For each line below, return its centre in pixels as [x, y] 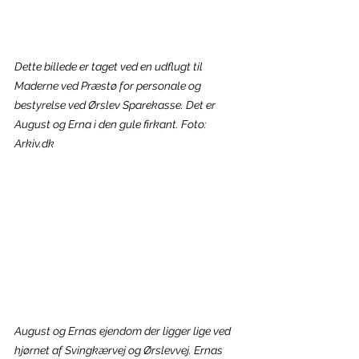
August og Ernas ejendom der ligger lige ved [124, 331]
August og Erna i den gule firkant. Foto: [112, 124]
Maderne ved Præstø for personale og [109, 85]
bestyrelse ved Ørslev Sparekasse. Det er [116, 105]
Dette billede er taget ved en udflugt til [110, 66]
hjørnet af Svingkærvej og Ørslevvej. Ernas [120, 351]
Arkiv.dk [34, 143]
